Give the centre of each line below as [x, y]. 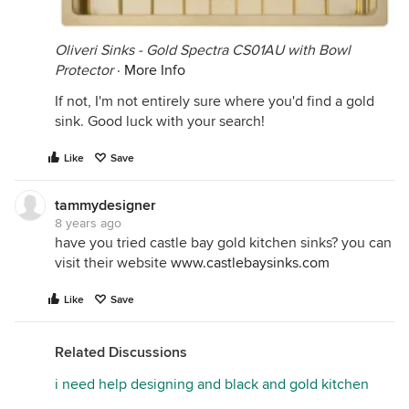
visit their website [113, 262]
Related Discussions [121, 352]
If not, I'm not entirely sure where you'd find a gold [215, 101]
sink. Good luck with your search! [160, 121]
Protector [84, 70]
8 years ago [88, 223]
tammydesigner [105, 205]
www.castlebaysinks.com [250, 262]
